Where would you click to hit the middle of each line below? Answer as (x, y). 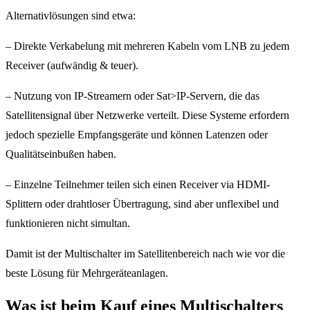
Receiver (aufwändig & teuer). (72, 65)
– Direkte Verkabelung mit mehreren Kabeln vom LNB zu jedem (147, 46)
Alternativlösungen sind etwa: (71, 16)
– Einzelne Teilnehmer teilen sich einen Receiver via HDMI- (138, 184)
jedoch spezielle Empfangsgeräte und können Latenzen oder (137, 135)
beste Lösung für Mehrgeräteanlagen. (87, 273)
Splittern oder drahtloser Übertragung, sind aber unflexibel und (142, 204)
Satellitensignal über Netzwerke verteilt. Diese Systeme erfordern (147, 115)
